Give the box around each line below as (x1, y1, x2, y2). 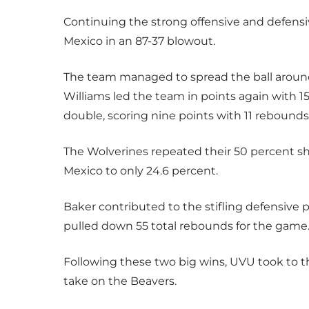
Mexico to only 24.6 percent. (63, 164, 218, 177)
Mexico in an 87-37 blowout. (63, 34, 215, 48)
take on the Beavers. (63, 275, 177, 288)
